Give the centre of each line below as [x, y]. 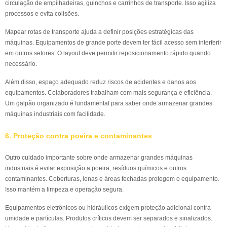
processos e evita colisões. [42, 14]
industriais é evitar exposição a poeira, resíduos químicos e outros [96, 168]
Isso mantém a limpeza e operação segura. [64, 190]
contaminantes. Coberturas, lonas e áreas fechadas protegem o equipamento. [112, 179]
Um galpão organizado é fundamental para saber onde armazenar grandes [109, 103]
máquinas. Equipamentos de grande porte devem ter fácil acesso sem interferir [113, 43]
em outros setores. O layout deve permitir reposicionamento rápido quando [108, 53]
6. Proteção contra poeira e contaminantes [79, 136]
